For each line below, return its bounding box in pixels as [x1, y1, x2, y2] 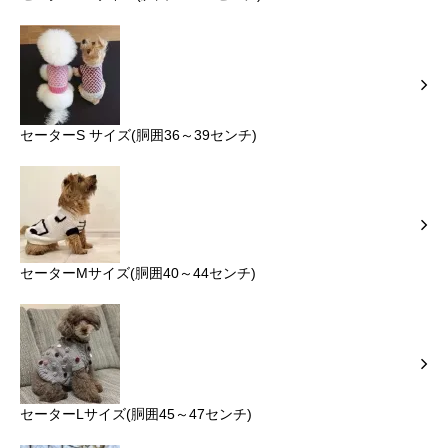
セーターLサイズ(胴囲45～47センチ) [20, 406, 252, 423]
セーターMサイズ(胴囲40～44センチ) [20, 265, 256, 282]
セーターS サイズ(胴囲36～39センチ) [20, 127, 257, 144]
